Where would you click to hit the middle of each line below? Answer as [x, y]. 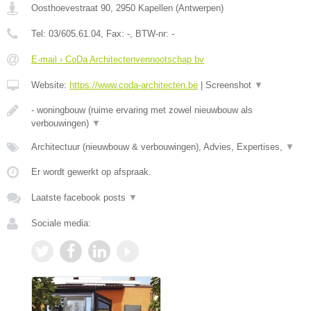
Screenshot [230, 85]
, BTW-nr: [151, 34]
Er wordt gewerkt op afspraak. [91, 172]
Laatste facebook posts [80, 198]
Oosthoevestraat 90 [71, 8]
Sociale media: [61, 224]
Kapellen [155, 8]
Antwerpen [200, 8]
